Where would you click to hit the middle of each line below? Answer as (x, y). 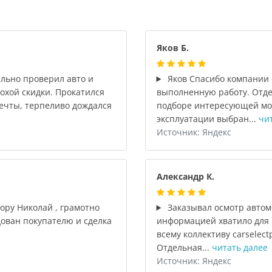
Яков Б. (172, 48)
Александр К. (185, 176)
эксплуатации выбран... (207, 119)
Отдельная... (184, 247)
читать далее (240, 247)
